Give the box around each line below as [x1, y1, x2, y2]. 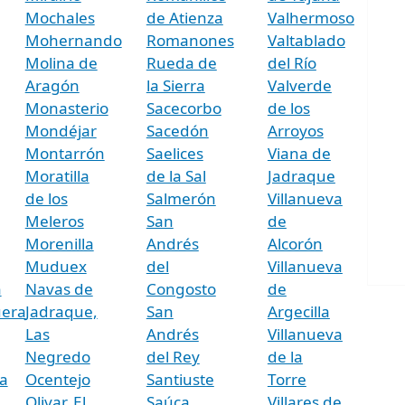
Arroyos [267, 119, 324, 141]
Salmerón [146, 187, 216, 209]
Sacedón [146, 119, 209, 141]
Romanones [146, 29, 234, 51]
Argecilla [267, 300, 330, 322]
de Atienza [146, 6, 223, 28]
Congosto [146, 278, 216, 299]
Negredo [24, 345, 90, 367]
